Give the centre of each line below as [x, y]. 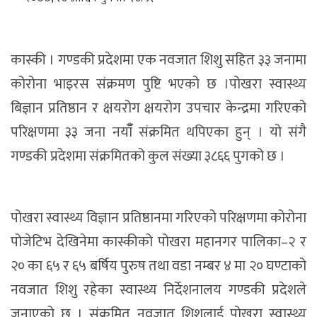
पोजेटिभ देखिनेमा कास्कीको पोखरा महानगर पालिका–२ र [158, 242]
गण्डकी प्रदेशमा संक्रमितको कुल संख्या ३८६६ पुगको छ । [148, 156]
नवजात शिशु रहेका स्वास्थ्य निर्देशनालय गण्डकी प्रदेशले [158, 290]
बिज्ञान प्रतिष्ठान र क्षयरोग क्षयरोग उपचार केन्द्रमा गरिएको [158, 108]
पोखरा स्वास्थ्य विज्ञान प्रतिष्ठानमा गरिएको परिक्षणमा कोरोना [158, 218]
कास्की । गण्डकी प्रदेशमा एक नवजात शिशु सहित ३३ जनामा [158, 60]
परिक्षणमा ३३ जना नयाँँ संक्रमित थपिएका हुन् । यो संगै [158, 132]
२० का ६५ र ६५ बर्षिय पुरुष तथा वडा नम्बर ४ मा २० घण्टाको [158, 266]
